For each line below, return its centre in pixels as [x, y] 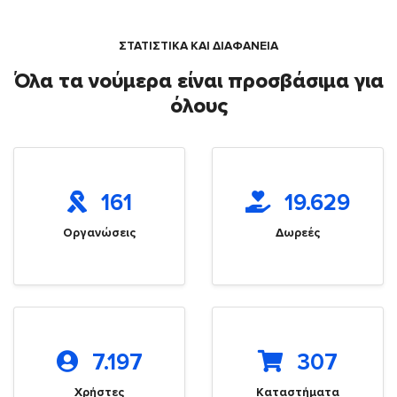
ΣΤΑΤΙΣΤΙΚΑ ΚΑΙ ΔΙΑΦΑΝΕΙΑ [198, 46]
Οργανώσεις [99, 233]
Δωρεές [298, 233]
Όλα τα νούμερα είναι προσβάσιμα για [198, 82]
